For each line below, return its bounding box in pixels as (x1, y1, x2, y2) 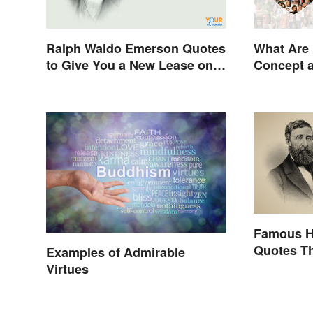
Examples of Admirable (46, 243, 185, 262)
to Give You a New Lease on (46, 56, 213, 75)
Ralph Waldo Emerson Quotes (46, 39, 226, 58)
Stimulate (254, 258, 311, 277)
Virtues (46, 260, 89, 279)
